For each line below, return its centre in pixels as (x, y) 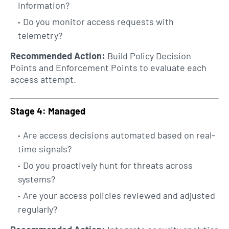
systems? (37, 179)
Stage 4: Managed (48, 111)
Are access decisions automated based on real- (119, 135)
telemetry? (40, 36)
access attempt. (43, 79)
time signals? (45, 148)
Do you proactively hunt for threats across (108, 165)
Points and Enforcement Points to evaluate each (108, 68)
